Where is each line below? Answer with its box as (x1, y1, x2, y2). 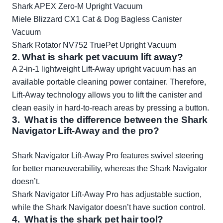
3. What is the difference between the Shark (12, 114, 208, 125)
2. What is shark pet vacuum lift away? (12, 52, 183, 63)
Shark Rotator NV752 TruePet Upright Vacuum (12, 41, 176, 50)
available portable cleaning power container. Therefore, (12, 78, 206, 87)
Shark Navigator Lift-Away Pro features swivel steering (12, 151, 204, 160)
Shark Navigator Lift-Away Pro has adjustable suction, (12, 190, 202, 199)
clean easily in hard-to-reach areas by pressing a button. (12, 104, 209, 112)
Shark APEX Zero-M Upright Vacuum (12, 2, 142, 11)
